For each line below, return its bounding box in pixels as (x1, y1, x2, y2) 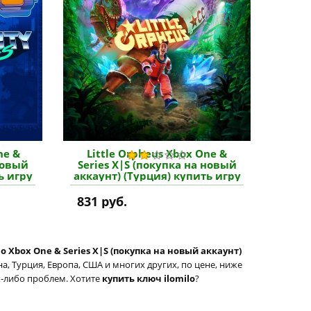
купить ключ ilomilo (102, 272, 195, 285)
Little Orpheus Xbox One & (87, 146, 227, 160)
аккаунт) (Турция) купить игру (73, 169, 241, 183)
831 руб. (77, 193, 127, 210)
